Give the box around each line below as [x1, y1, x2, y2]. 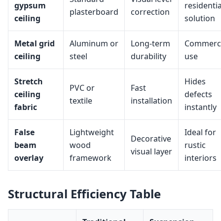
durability [131, 51, 166, 62]
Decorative [131, 133, 171, 145]
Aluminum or [70, 38, 118, 49]
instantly [184, 102, 217, 113]
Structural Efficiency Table [8, 185, 161, 202]
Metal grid [14, 38, 55, 49]
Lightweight [70, 127, 114, 138]
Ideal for [184, 127, 216, 138]
